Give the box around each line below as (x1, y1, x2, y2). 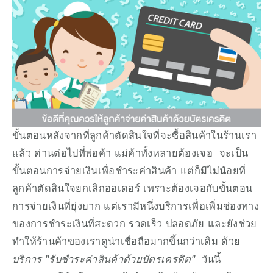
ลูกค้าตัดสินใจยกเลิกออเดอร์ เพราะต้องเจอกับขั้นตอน (12, 182, 253, 194)
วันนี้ (194, 253, 221, 264)
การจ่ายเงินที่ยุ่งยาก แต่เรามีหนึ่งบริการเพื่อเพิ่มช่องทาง (12, 200, 259, 211)
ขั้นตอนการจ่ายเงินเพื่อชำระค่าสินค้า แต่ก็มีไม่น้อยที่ (12, 165, 246, 176)
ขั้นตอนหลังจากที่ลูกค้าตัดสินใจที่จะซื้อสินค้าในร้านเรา (12, 129, 257, 141)
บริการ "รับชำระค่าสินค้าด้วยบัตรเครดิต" (12, 253, 195, 264)
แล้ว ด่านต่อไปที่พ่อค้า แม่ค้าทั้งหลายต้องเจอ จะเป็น (12, 147, 249, 158)
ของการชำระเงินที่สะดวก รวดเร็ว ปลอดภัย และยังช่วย (12, 218, 257, 229)
